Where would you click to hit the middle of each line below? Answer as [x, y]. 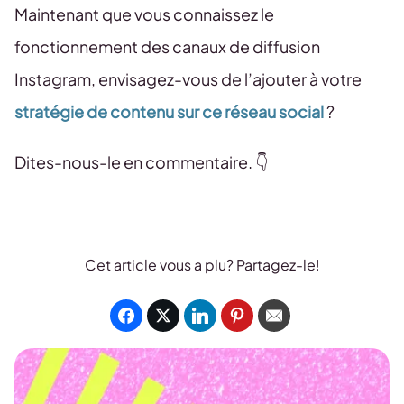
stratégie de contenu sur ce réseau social [169, 112]
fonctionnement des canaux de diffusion [167, 47]
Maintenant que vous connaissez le [144, 14]
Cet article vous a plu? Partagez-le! [202, 265]
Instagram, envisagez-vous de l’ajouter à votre [188, 79]
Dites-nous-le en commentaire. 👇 [141, 162]
